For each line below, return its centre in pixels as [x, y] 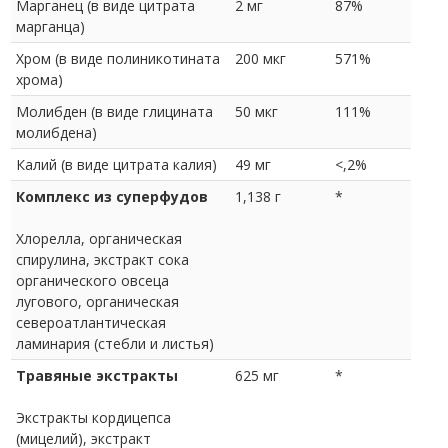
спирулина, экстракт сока [102, 259]
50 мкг [256, 111]
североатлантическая [91, 322]
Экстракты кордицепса [93, 417]
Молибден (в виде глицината [114, 111]
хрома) [39, 79]
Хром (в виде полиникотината [118, 58]
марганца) [50, 26]
